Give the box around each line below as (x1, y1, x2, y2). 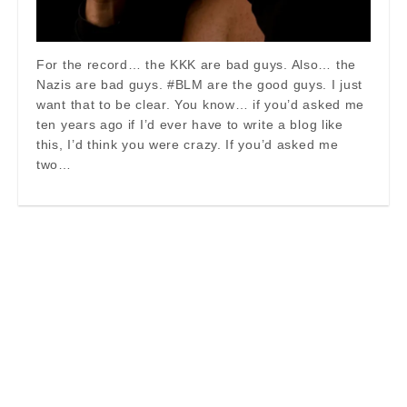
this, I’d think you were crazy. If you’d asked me (36, 136, 339, 152)
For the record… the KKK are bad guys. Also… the (36, 56, 356, 72)
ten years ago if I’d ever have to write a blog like (36, 116, 343, 132)
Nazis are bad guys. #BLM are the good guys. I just (36, 76, 363, 92)
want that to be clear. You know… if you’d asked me (36, 96, 365, 112)
